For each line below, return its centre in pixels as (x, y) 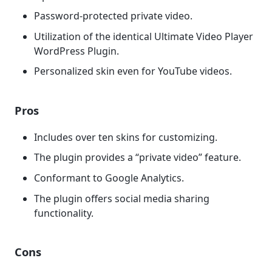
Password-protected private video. (113, 16)
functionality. (64, 213)
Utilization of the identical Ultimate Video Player (144, 36)
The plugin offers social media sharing (122, 198)
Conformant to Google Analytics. (109, 178)
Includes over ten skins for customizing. (126, 137)
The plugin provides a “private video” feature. (138, 158)
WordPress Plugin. (76, 51)
